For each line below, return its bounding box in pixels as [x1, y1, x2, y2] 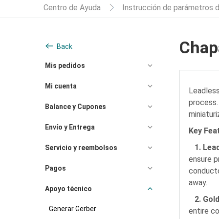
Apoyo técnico [45, 185, 92, 193]
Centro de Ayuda [44, 3, 101, 12]
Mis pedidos [45, 62, 85, 69]
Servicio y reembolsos [45, 144, 117, 152]
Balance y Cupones [45, 103, 106, 110]
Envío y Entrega [45, 123, 95, 131]
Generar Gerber [49, 205, 96, 213]
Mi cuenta [45, 82, 77, 90]
